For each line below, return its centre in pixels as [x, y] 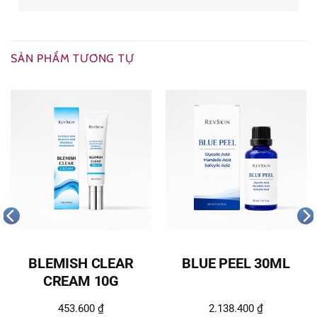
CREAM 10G [81, 281]
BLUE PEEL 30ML [236, 264]
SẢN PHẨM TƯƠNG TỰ [73, 58]
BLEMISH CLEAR [81, 264]
